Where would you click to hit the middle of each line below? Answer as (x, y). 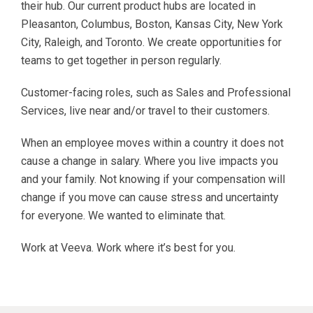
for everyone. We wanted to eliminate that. (123, 215)
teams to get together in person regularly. (121, 60)
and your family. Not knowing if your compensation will (153, 179)
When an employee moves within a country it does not (152, 143)
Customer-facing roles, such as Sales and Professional (156, 92)
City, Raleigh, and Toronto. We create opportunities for (151, 42)
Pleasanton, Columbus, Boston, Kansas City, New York (152, 24)
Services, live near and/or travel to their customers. (145, 110)
